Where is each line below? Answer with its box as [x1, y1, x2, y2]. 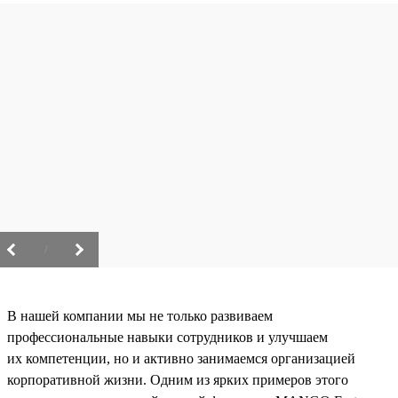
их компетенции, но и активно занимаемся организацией [7, 351, 355, 367]
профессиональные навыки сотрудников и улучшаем [7, 330, 328, 346]
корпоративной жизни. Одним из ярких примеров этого [7, 372, 348, 388]
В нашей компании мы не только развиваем [7, 308, 273, 324]
